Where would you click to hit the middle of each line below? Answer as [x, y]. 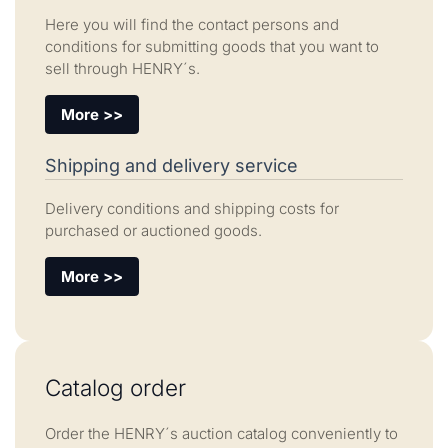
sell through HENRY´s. [122, 69]
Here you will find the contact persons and [192, 25]
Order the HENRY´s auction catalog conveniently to [221, 433]
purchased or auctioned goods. [153, 231]
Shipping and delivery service [171, 166]
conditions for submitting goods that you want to [212, 47]
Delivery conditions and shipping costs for [192, 209]
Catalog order [115, 388]
